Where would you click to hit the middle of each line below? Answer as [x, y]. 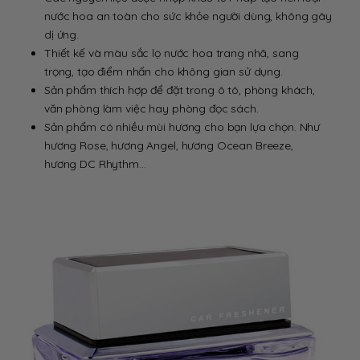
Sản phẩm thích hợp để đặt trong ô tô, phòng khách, [180, 90]
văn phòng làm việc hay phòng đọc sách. [151, 108]
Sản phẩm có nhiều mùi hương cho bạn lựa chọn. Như [182, 127]
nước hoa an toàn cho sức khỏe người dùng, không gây [188, 16]
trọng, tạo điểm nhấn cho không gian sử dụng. [164, 71]
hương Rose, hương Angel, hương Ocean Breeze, [169, 145]
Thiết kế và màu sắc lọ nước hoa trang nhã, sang [172, 53]
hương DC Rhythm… [95, 164]
